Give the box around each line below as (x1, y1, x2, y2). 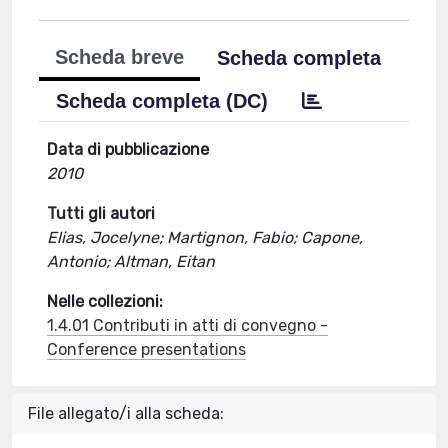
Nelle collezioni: (47, 292, 164, 311)
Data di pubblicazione (47, 140, 210, 159)
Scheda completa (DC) (56, 90, 269, 112)
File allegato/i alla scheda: (28, 404, 224, 423)
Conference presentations (47, 340, 247, 359)
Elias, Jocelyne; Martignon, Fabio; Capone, (47, 228, 364, 247)
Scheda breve (55, 46, 185, 68)
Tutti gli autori (47, 204, 156, 223)
